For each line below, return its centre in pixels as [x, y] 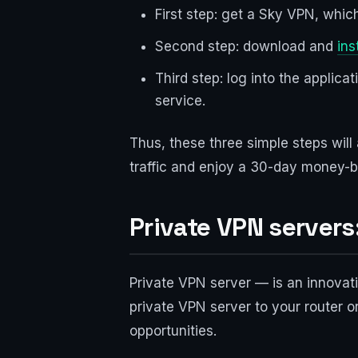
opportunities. [173, 331]
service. [180, 101]
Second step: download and [246, 47]
